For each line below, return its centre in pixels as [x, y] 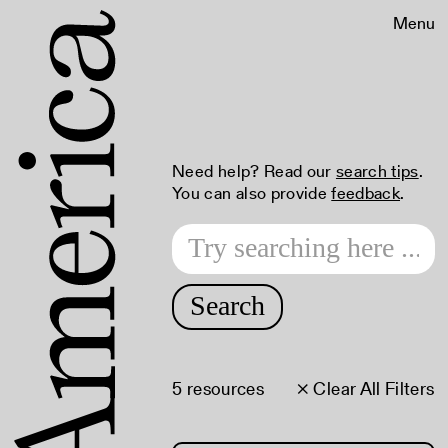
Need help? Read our [254, 171]
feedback [365, 193]
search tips [377, 171]
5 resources [218, 388]
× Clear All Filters [365, 388]
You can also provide [252, 193]
